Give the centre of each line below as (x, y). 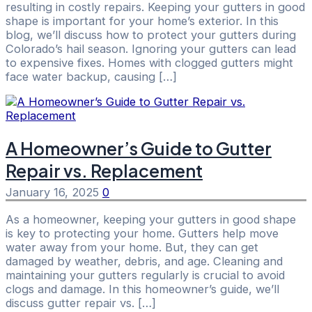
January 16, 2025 (54, 192)
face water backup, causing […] (91, 76)
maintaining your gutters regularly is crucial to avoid (145, 275)
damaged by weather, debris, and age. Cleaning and (144, 262)
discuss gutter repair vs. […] (81, 303)
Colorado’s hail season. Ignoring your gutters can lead (151, 48)
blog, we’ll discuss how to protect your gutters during (151, 34)
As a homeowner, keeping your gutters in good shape (151, 220)
